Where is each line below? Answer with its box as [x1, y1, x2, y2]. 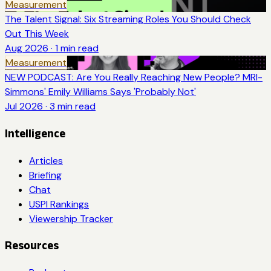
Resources [5, 239, 59, 252]
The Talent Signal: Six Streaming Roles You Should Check [5, 13, 251, 26]
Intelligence [5, 126, 65, 140]
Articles [29, 154, 63, 167]
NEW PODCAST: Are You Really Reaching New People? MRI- [5, 71, 263, 84]
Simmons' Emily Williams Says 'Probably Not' [5, 85, 196, 99]
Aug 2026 [5, 42, 48, 55]
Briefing [29, 168, 62, 181]
